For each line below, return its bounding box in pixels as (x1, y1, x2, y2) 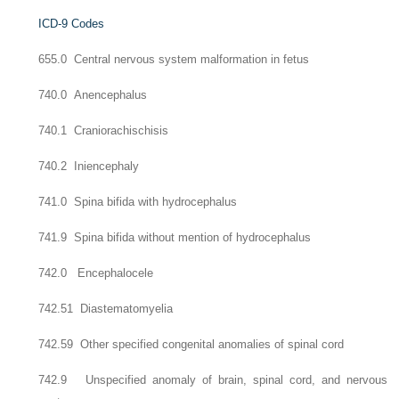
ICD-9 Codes (38, 17, 105, 30)
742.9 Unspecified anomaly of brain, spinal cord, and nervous (38, 373, 387, 387)
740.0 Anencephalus (38, 88, 148, 102)
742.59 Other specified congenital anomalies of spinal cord (38, 338, 345, 351)
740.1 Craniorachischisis (38, 124, 169, 137)
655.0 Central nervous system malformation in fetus (38, 53, 310, 66)
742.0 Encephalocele (38, 266, 154, 280)
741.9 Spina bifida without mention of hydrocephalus (38, 231, 312, 244)
